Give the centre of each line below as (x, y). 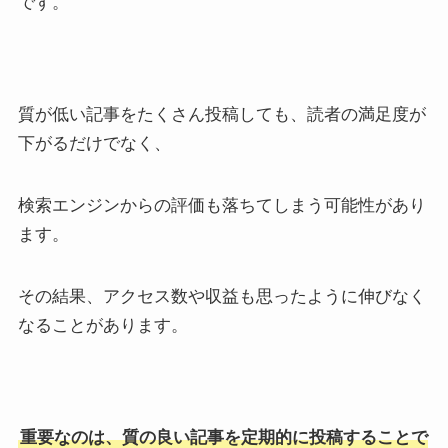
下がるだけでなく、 (94, 143)
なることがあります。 (102, 325)
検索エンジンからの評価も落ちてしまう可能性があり (221, 205)
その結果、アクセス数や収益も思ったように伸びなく (221, 296)
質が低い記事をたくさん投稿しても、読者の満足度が (221, 114)
